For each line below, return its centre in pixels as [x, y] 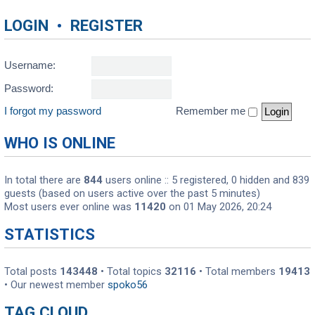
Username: [30, 66]
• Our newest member [56, 284]
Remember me [212, 111]
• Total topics [131, 271]
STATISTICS [50, 234]
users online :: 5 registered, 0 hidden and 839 [206, 180]
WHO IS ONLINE [60, 143]
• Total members [237, 271]
